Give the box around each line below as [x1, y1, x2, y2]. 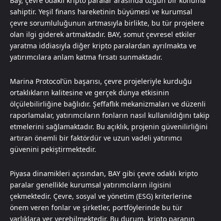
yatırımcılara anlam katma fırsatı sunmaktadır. [10, 52, 162, 62]
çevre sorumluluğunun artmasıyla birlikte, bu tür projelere [10, 18, 204, 28]
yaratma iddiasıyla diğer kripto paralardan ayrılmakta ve [10, 40, 196, 50]
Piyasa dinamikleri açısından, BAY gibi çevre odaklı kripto [10, 168, 198, 178]
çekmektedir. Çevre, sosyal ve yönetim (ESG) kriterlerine [10, 191, 192, 201]
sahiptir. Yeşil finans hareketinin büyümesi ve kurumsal [10, 6, 192, 16]
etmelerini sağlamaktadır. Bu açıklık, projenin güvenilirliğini [10, 121, 208, 131]
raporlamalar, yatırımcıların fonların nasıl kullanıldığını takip [10, 110, 210, 120]
